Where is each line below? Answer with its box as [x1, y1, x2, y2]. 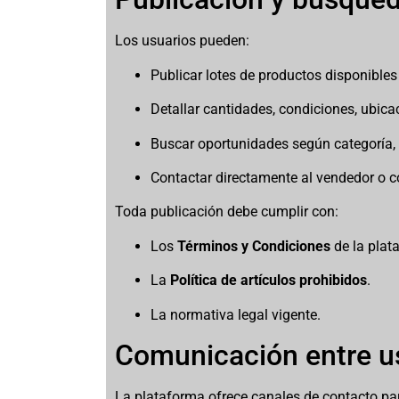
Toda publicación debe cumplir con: [115, 203, 339, 221]
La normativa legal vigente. [151, 305, 322, 323]
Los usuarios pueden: [115, 32, 250, 50]
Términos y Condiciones [177, 237, 331, 255]
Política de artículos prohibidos [170, 272, 368, 289]
